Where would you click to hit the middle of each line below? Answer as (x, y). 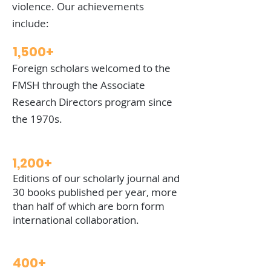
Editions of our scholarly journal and (96, 178)
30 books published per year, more (95, 192)
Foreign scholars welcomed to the (91, 68)
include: (31, 23)
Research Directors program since (92, 102)
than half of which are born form (89, 206)
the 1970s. (37, 119)
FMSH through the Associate (79, 85)
